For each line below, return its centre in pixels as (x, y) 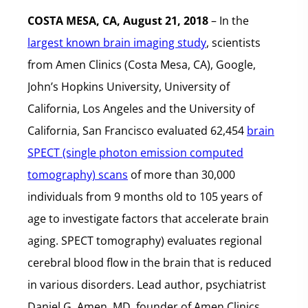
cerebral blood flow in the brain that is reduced (150, 263)
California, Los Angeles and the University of (141, 109)
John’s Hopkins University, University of (129, 87)
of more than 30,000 (181, 175)
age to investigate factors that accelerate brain (148, 219)
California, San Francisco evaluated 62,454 (137, 131)
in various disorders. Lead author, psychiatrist (147, 285)
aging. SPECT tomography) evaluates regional (145, 241)
